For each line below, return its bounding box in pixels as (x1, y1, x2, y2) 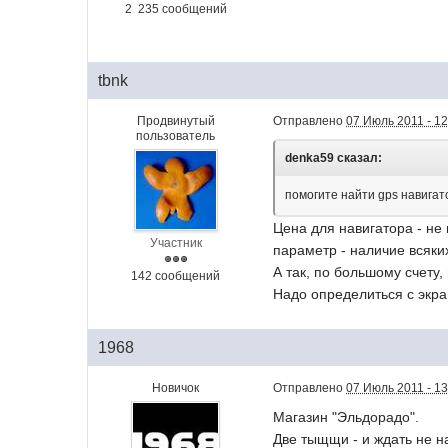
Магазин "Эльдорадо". (273, 409, 420, 425)
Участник (149, 236, 202, 250)
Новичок (152, 381, 200, 395)
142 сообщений (131, 269, 221, 283)
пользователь (136, 129, 216, 143)
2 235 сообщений (124, 2, 227, 16)
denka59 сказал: (285, 151, 383, 165)
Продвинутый (136, 114, 215, 128)
